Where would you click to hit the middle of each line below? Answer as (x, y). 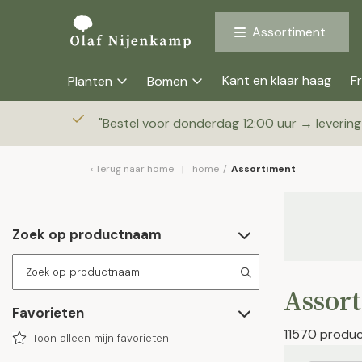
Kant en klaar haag (277, 80)
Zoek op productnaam (87, 234)
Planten (90, 81)
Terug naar (121, 169)
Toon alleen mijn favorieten (101, 338)
